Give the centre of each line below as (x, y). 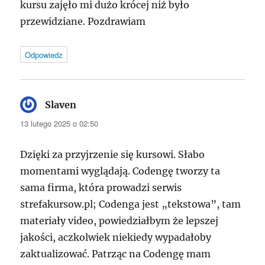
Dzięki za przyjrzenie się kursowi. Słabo (113, 155)
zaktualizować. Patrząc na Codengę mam (116, 254)
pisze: (91, 105)
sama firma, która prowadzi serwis (101, 188)
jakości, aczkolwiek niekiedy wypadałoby (116, 237)
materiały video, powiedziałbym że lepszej (119, 221)
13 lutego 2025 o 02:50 (59, 124)
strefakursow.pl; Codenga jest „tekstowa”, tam (131, 204)
